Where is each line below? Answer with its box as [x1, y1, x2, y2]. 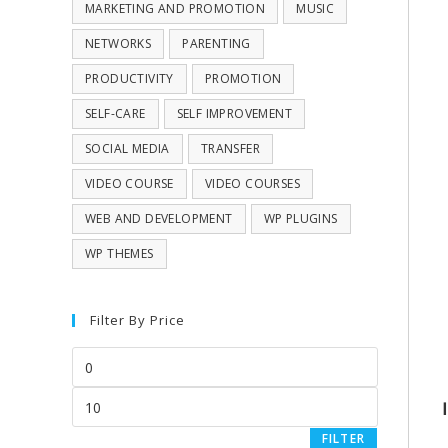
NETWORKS [85, 35, 152, 52]
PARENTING [182, 35, 251, 52]
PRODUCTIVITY [85, 70, 174, 87]
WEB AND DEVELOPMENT [85, 210, 233, 227]
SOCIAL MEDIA [85, 140, 170, 157]
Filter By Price [90, 311, 185, 329]
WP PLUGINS [263, 210, 338, 227]
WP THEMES [85, 245, 154, 262]
